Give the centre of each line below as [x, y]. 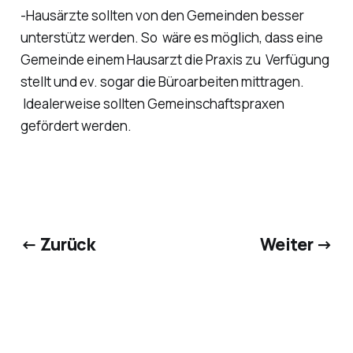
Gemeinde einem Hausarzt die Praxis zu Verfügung [175, 60]
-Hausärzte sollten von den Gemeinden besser [162, 16]
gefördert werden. [76, 126]
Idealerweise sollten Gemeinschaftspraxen [152, 104]
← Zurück [58, 243]
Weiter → [296, 243]
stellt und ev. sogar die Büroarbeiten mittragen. [162, 82]
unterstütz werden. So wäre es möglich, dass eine [171, 38]
